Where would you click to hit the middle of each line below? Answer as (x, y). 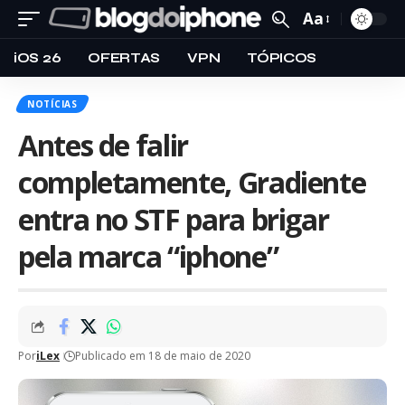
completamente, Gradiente (192, 182)
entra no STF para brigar (174, 219)
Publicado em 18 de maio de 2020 (163, 356)
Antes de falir (103, 145)
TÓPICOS (282, 57)
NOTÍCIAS (52, 104)
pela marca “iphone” (148, 256)
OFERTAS (124, 57)
